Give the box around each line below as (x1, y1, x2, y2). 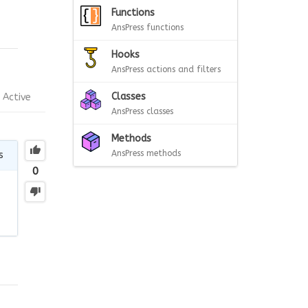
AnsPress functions (111, 23, 184, 32)
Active (3, 91, 31, 103)
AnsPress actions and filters (111, 65, 221, 74)
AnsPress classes (111, 107, 173, 116)
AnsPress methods (111, 148, 181, 158)
